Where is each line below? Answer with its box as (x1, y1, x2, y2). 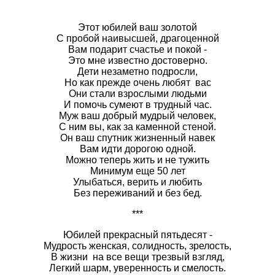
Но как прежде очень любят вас (64, 77, 211, 88)
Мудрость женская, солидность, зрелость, (44, 240, 231, 251)
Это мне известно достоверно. (68, 55, 207, 66)
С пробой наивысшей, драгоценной (56, 33, 219, 44)
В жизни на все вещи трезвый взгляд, (50, 251, 225, 262)
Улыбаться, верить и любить (73, 176, 202, 187)
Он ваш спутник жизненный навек (60, 132, 215, 143)
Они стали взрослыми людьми (68, 88, 207, 99)
